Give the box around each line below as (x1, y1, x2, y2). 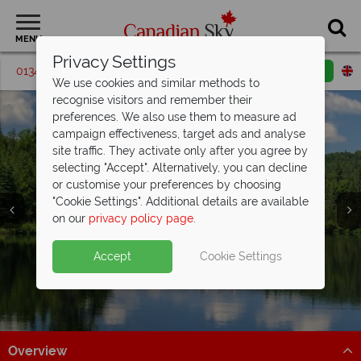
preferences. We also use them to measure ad (52, 110, 297, 123)
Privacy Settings (52, 51, 176, 72)
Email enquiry (259, 65, 323, 77)
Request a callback (140, 65, 230, 77)
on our (52, 211, 89, 225)
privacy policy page (88, 211, 193, 225)
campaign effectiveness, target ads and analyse (52, 127, 305, 140)
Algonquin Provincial (50, 301, 198, 326)
